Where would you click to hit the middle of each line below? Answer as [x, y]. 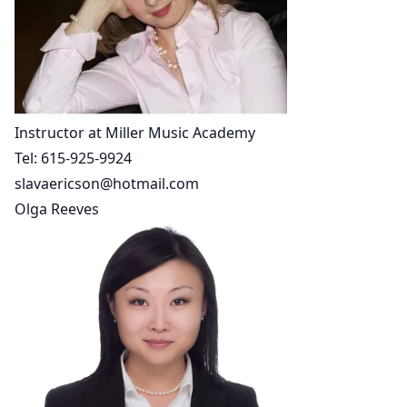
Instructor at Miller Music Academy [135, 133]
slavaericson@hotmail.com [107, 184]
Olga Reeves [57, 209]
